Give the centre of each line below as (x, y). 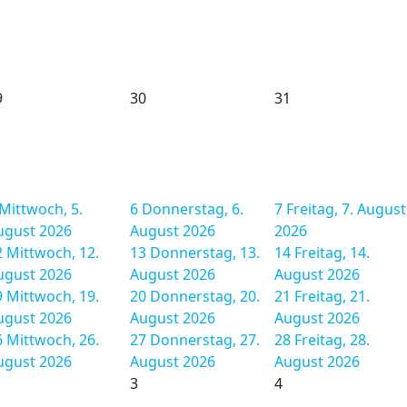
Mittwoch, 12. (53, 253)
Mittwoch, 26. (53, 340)
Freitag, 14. (332, 253)
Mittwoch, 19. (53, 296)
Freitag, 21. (332, 296)
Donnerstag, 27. (205, 340)
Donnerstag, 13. (205, 253)
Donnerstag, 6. (193, 209)
